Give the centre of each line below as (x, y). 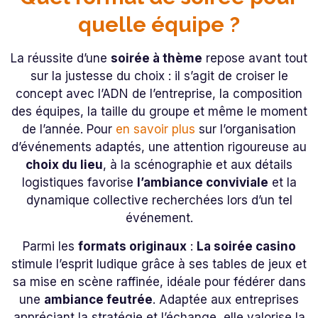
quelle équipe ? (159, 25)
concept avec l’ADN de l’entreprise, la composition (159, 94)
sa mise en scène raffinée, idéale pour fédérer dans (159, 281)
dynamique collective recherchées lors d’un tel (159, 201)
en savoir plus (155, 130)
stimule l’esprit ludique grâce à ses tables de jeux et (159, 264)
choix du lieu (64, 165)
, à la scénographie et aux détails (198, 165)
